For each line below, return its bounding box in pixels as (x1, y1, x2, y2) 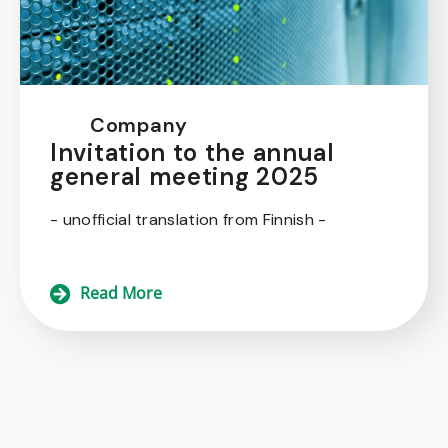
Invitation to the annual (50, 137, 335, 169)
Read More (80, 282, 162, 305)
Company (90, 112, 188, 139)
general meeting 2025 (50, 161, 319, 193)
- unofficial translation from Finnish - (50, 209, 327, 231)
